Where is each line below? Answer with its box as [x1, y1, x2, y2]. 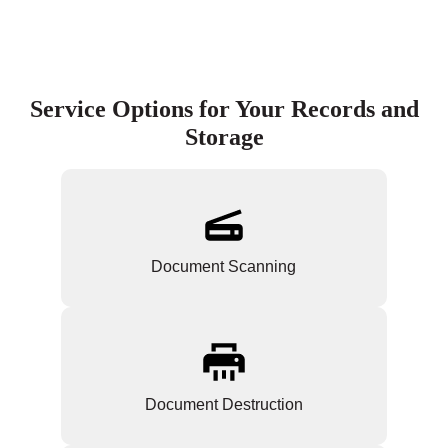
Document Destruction [144, 396, 303, 414]
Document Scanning [151, 258, 297, 276]
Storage [184, 124, 264, 151]
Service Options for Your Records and [29, 96, 419, 123]
